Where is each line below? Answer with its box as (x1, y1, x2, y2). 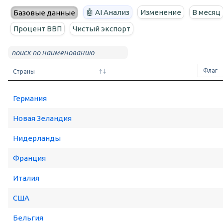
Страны (13, 68, 35, 75)
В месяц (192, 8, 221, 17)
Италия (13, 174, 39, 183)
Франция (13, 153, 46, 162)
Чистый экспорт (73, 24, 130, 33)
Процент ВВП (13, 24, 62, 33)
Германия (13, 94, 47, 103)
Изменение (140, 8, 181, 17)
